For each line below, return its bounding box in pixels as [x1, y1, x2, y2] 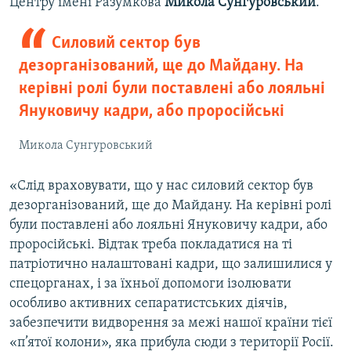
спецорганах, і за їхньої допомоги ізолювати [9, 277, 291, 292]
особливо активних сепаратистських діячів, [9, 296, 288, 312]
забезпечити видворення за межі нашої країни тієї [9, 316, 332, 331]
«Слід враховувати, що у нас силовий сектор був [9, 179, 313, 194]
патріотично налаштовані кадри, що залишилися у [9, 257, 332, 273]
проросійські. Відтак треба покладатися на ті [9, 237, 292, 253]
